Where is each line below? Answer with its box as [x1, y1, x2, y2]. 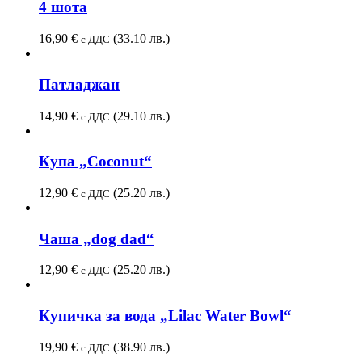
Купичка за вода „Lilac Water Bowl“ [39, 307, 292, 325]
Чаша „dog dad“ [39, 229, 154, 247]
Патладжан [39, 75, 120, 93]
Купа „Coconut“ [39, 153, 152, 170]
